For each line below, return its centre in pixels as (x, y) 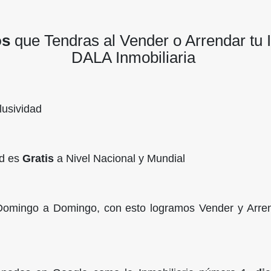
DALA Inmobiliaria (135, 58)
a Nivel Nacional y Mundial (119, 159)
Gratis (38, 159)
